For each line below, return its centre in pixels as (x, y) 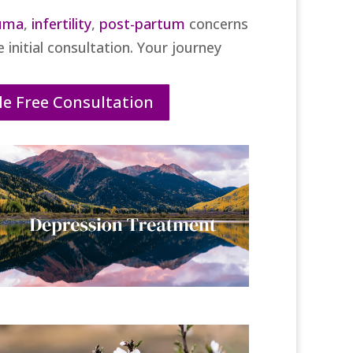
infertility (61, 24)
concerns (216, 24)
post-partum (142, 24)
